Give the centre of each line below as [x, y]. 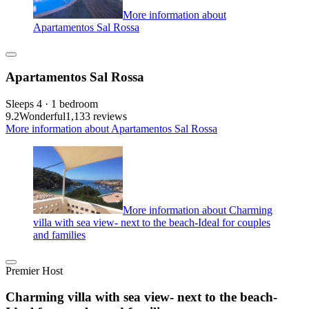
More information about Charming [198, 210]
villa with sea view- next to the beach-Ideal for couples [152, 222]
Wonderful [42, 117]
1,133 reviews [96, 117]
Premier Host [34, 270]
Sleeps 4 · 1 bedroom [52, 104]
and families [59, 235]
